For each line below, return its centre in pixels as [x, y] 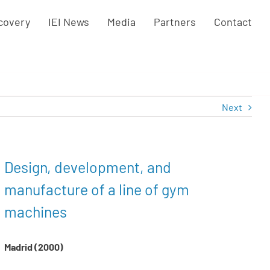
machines [36, 212]
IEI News [69, 21]
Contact [233, 21]
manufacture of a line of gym [97, 189]
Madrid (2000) [34, 247]
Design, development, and [88, 167]
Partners [175, 21]
